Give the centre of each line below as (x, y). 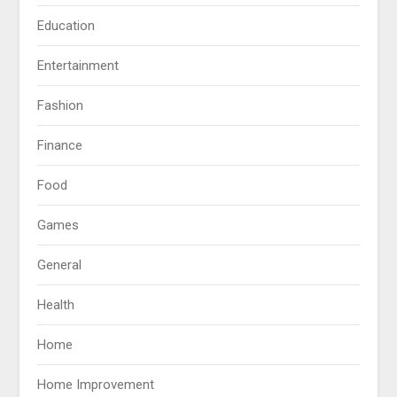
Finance (60, 146)
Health (56, 305)
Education (66, 26)
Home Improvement (96, 385)
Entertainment (78, 66)
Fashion (61, 106)
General (60, 265)
